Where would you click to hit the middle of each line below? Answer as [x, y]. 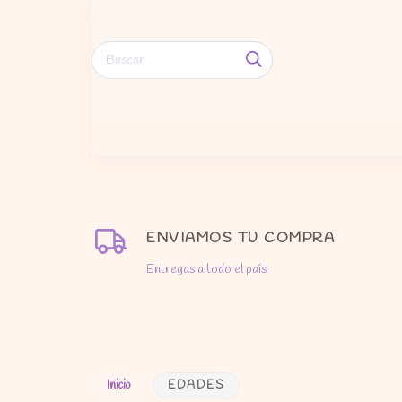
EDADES [196, 385]
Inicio [118, 385]
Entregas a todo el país [207, 270]
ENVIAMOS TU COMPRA [241, 238]
